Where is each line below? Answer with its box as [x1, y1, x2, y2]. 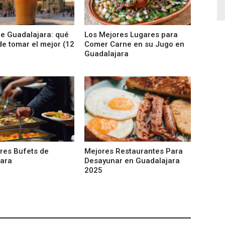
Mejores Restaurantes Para [84, 147, 183, 156]
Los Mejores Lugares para [84, 30, 178, 39]
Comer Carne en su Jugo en [84, 39, 184, 49]
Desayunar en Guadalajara [84, 156, 180, 166]
